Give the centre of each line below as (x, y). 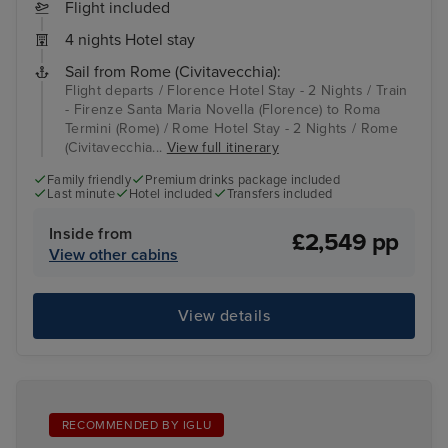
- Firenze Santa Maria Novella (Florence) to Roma (223, 109)
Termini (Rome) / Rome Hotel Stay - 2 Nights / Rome (232, 128)
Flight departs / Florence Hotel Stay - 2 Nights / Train (236, 90)
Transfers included (279, 194)
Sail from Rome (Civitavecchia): (173, 72)
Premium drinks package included (242, 180)
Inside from (91, 233)
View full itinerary (222, 147)
